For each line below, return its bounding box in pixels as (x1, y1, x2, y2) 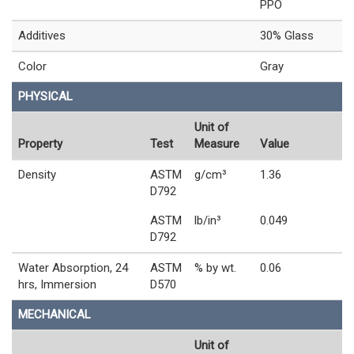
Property (18, 136, 62, 151)
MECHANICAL (18, 307, 91, 322)
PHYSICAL (18, 88, 73, 104)
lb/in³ (194, 213, 221, 228)
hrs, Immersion (18, 277, 96, 292)
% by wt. (194, 260, 236, 275)
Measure (194, 136, 239, 151)
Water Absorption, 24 (18, 260, 128, 275)
